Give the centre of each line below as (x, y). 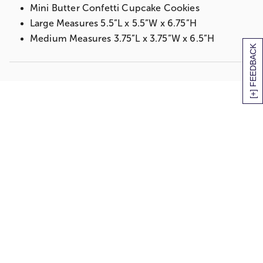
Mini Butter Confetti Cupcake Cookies (115, 8)
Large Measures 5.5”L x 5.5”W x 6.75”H (113, 23)
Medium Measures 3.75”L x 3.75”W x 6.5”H (122, 39)
